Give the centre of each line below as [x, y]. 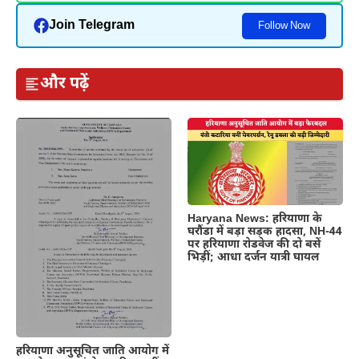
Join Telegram [91, 26]
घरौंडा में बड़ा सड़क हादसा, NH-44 [265, 232]
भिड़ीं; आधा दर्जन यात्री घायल [253, 257]
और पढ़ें [65, 84]
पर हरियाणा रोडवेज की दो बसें [254, 244]
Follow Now [284, 26]
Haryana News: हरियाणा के [255, 219]
